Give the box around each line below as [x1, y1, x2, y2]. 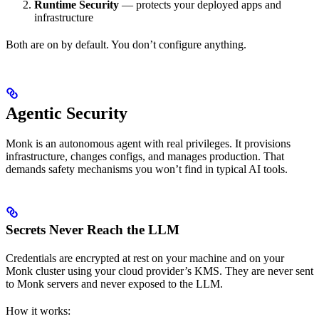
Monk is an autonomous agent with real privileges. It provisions [6, 137, 291, 150]
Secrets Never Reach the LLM [6, 222, 179, 238]
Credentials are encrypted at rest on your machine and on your [6, 252, 284, 265]
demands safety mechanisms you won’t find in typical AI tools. [6, 163, 288, 176]
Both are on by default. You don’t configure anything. [6, 38, 246, 51]
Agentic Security [6, 104, 127, 123]
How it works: [6, 305, 70, 318]
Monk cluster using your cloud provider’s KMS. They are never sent [6, 265, 313, 278]
